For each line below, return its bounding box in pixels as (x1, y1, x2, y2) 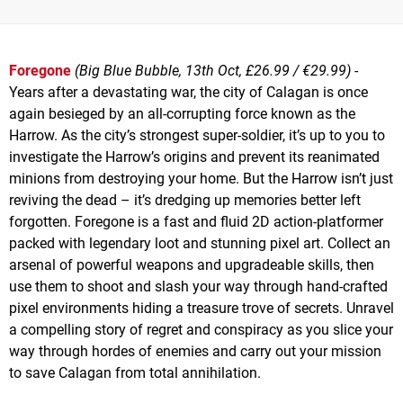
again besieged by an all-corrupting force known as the (9, 104, 355, 122)
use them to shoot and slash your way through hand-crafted (9, 277, 388, 295)
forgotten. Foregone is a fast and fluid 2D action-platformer (9, 212, 383, 230)
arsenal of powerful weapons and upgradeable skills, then (9, 255, 374, 273)
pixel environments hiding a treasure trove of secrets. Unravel (9, 299, 394, 317)
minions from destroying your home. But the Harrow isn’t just (9, 169, 393, 187)
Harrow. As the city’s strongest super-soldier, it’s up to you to (9, 126, 385, 144)
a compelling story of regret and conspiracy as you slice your (9, 320, 393, 338)
